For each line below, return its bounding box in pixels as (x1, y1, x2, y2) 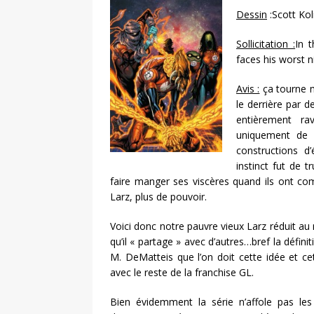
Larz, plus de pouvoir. (110, 190, 207, 204)
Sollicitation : (236, 37, 296, 51)
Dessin (236, 8, 267, 22)
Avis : (236, 82, 260, 96)
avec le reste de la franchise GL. (110, 266, 254, 280)
